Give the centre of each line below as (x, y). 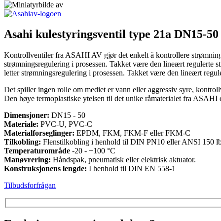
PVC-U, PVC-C (65, 124)
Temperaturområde (37, 151)
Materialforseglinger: (39, 133)
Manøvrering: (27, 160)
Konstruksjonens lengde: (45, 169)
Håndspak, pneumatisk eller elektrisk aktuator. (123, 160)
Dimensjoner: (27, 115)
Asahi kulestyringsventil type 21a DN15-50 (111, 34)
